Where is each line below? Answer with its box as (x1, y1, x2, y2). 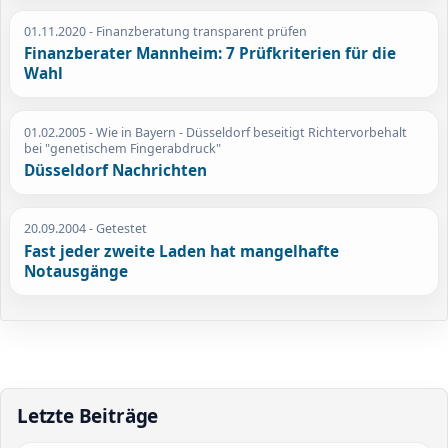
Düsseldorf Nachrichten (24, 160, 208, 182)
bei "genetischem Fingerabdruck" (24, 139, 222, 157)
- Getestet (86, 220, 148, 238)
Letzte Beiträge (17, 403, 159, 429)
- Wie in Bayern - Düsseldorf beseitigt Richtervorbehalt (86, 123, 408, 141)
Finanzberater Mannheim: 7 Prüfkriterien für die (24, 43, 397, 65)
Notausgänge (24, 260, 129, 282)
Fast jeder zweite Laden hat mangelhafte (24, 240, 340, 262)
